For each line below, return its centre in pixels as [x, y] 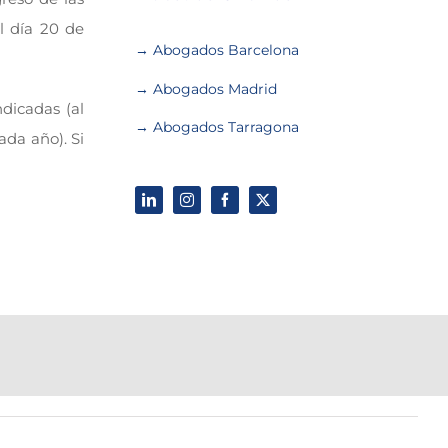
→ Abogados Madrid [206, 88]
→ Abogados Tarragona [217, 127]
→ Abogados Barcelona [219, 49]
